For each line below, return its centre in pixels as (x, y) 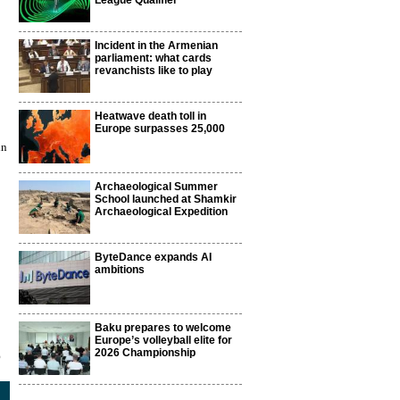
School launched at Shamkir (166, 199)
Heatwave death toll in (150, 116)
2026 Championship (145, 353)
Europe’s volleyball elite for (163, 340)
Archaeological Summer (156, 187)
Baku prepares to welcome (163, 328)
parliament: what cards (153, 58)
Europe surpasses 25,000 (160, 129)
